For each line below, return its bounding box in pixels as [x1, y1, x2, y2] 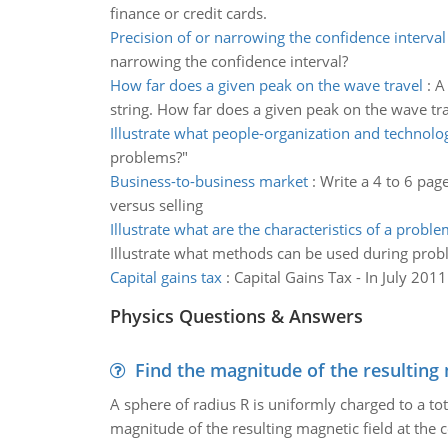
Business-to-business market [109, 171, 308, 191]
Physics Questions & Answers [109, 304, 363, 328]
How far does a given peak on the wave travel [109, 75, 423, 95]
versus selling [109, 195, 203, 215]
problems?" [109, 147, 188, 167]
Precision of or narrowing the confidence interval [109, 27, 446, 47]
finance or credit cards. [109, 3, 267, 23]
